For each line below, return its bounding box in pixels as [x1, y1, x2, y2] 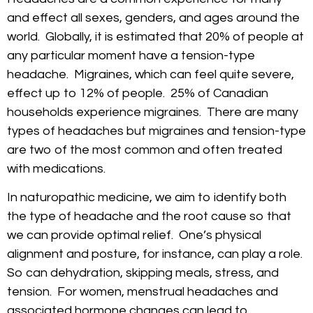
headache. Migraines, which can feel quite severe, [7, 68, 294, 81]
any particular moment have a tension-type [7, 49, 255, 62]
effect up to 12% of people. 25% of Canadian [7, 87, 268, 100]
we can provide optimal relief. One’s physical [7, 228, 261, 242]
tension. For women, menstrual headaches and [7, 285, 278, 299]
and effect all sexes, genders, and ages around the [7, 11, 300, 24]
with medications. [7, 162, 105, 175]
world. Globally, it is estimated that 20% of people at [7, 30, 304, 43]
